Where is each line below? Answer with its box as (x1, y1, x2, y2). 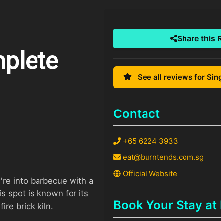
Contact (113, 106, 160, 121)
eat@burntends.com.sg (121, 152, 204, 162)
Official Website (121, 168, 178, 178)
